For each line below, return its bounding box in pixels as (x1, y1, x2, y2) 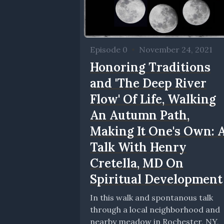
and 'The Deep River (90, 75, 206, 91)
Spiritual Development (90, 171, 222, 187)
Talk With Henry (90, 139, 186, 155)
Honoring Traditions (90, 59, 210, 75)
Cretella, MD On (90, 155, 183, 171)
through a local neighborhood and (90, 204, 220, 215)
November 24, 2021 (139, 44, 212, 55)
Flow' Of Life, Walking (90, 91, 216, 107)
